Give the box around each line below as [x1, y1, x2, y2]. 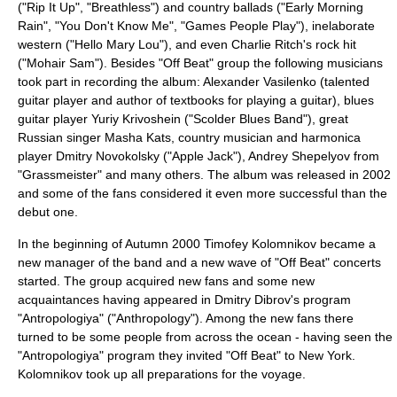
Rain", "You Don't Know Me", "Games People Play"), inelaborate [18, 19, 375, 33]
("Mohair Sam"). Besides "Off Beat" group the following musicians [18, 56, 383, 70]
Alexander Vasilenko [203, 74, 316, 89]
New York [299, 348, 352, 362]
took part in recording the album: [18, 74, 203, 89]
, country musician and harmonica [171, 130, 361, 144]
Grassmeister [22, 167, 97, 182]
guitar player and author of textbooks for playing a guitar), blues [18, 93, 374, 107]
